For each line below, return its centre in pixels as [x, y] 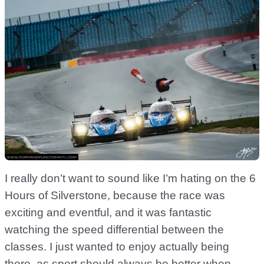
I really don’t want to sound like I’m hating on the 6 [130, 178]
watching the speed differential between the [114, 229]
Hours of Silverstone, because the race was [115, 195]
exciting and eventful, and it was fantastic [108, 212]
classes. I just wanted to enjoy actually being [117, 246]
